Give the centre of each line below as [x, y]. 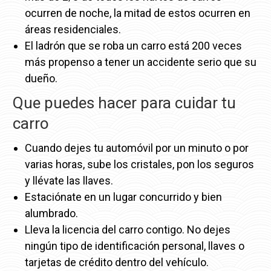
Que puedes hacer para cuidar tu [124, 103]
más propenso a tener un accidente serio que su [140, 62]
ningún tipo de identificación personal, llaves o [134, 246]
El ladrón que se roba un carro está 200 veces [133, 45]
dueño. [41, 78]
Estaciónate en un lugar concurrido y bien [123, 197]
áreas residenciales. [73, 29]
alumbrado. [51, 213]
